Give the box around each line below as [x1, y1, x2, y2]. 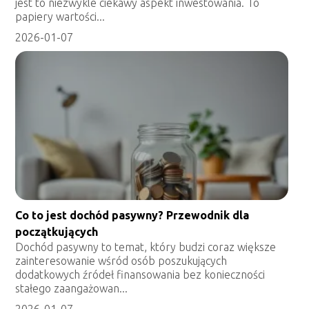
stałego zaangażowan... [15, 281, 128, 295]
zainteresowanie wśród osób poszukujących [15, 254, 228, 267]
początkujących [15, 225, 99, 238]
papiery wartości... [15, 10, 106, 23]
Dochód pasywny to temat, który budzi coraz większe [15, 240, 277, 253]
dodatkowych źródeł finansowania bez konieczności [15, 268, 266, 281]
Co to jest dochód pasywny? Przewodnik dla [15, 208, 250, 221]
